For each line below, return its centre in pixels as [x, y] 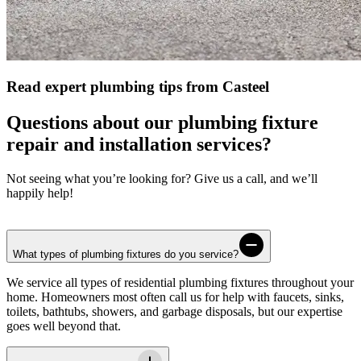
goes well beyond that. [64, 326]
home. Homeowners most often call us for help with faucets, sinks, [175, 297]
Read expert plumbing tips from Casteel [138, 87]
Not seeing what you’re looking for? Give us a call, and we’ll [162, 179]
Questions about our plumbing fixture [162, 123]
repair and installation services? [139, 145]
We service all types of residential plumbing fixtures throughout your [180, 283]
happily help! [40, 193]
